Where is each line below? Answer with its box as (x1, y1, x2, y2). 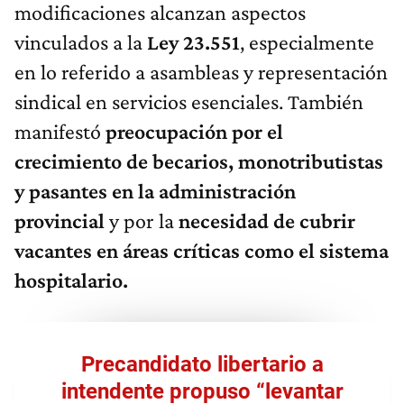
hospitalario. (14, 268, 128, 293)
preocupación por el (106, 119, 283, 144)
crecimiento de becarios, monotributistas (14, 149, 383, 174)
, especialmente (240, 30, 374, 55)
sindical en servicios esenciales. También (14, 89, 363, 115)
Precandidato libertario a (80, 352, 324, 378)
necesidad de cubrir (179, 208, 355, 234)
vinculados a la (14, 30, 142, 55)
